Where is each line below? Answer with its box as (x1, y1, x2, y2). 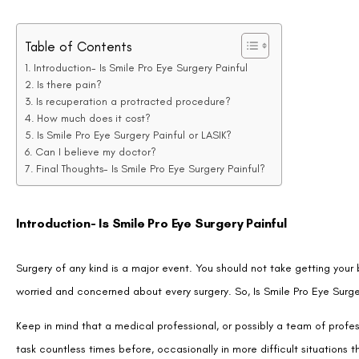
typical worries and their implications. (16, 329, 198, 344)
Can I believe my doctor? (34, 86, 156, 99)
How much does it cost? (36, 52, 151, 66)
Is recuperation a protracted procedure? (35, 35, 231, 49)
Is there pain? (36, 18, 102, 32)
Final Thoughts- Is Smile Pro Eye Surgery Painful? (35, 103, 265, 116)
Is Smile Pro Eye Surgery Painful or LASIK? (36, 69, 232, 83)
